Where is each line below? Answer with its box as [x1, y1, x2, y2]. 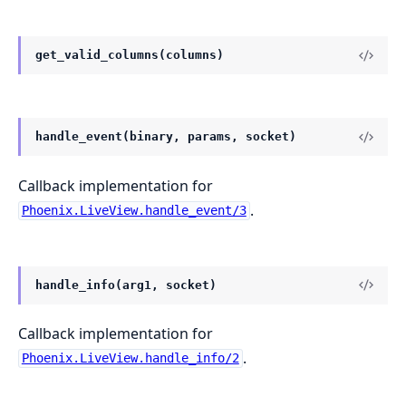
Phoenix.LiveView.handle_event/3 [21, 203, 246, 218]
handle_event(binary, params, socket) [35, 130, 296, 144]
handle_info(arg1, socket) [35, 277, 217, 292]
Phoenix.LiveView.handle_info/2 [21, 351, 239, 366]
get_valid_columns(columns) [35, 48, 224, 63]
